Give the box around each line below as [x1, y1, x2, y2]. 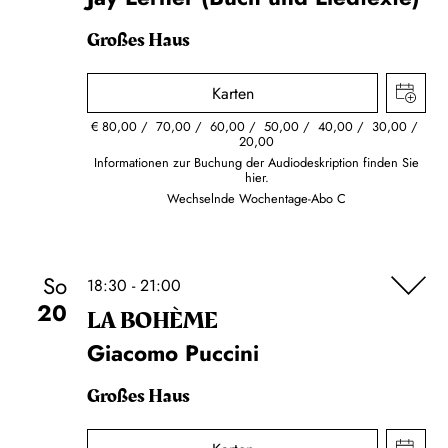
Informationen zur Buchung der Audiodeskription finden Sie [94, 153, 420, 172]
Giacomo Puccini [87, 337, 259, 369]
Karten [211, 82, 254, 105]
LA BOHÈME [87, 303, 218, 339]
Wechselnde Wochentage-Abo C [167, 189, 347, 208]
